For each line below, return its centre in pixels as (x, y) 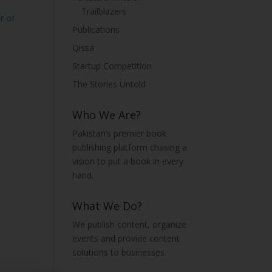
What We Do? (107, 206)
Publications (96, 29)
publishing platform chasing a (130, 147)
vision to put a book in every (128, 161)
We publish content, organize (130, 224)
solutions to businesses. (120, 252)
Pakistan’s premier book (120, 133)
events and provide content (126, 238)
